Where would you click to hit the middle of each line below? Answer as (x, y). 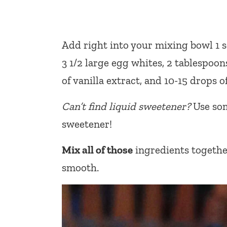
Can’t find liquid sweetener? (126, 106)
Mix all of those (97, 149)
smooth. (80, 167)
